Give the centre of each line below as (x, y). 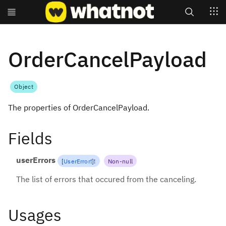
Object (24, 87)
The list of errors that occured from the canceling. (106, 179)
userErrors (36, 160)
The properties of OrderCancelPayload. (79, 107)
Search (189, 37)
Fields (30, 138)
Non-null (120, 161)
